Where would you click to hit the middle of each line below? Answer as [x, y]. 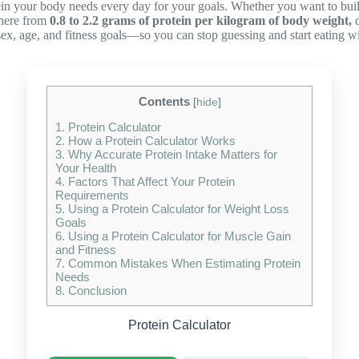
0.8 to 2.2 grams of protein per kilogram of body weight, [201, 20]
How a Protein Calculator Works [150, 141]
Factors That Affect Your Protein [150, 182]
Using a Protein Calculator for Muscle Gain [178, 236]
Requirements [92, 196]
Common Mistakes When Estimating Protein [183, 264]
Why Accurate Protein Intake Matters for [171, 155]
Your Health [86, 168]
